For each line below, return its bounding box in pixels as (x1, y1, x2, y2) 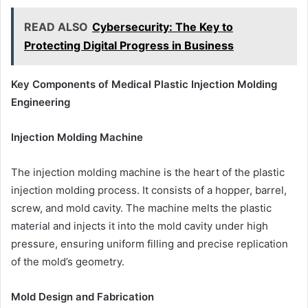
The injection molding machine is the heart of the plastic (11, 166, 285, 179)
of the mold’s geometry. (11, 255, 124, 269)
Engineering (11, 96, 70, 109)
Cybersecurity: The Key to (92, 20, 233, 34)
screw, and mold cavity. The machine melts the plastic (11, 201, 272, 215)
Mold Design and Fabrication (11, 290, 154, 304)
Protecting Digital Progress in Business (24, 38, 234, 53)
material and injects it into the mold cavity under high (11, 219, 268, 233)
